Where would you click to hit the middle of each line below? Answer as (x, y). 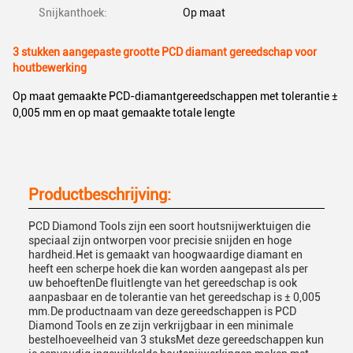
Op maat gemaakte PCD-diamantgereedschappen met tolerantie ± (175, 96)
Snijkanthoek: (73, 13)
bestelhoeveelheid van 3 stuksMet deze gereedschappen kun (176, 340)
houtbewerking (50, 68)
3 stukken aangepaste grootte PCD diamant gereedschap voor (165, 52)
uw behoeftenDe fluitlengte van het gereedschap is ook (163, 283)
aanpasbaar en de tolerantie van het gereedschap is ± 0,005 (175, 297)
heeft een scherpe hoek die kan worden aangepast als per (168, 269)
